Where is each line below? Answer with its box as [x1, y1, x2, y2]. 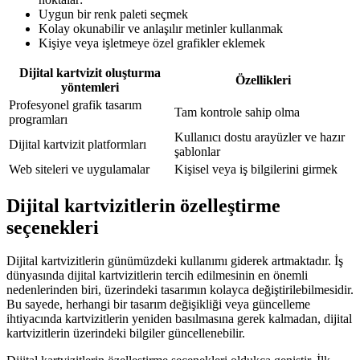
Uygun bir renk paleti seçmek [39, 6, 188, 21]
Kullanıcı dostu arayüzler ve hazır [174, 129, 345, 144]
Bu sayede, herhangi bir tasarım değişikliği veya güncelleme [6, 297, 310, 312]
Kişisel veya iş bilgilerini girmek [174, 162, 337, 176]
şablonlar [174, 144, 220, 158]
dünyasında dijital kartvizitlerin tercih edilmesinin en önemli [6, 268, 308, 283]
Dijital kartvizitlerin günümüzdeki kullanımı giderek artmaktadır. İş [6, 254, 343, 268]
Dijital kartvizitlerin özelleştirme [6, 194, 280, 216]
